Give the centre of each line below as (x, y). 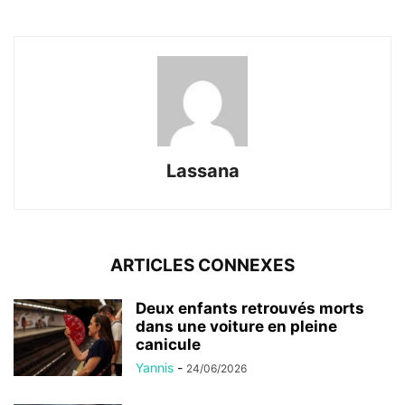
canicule (168, 345)
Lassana (202, 171)
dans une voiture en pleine (236, 327)
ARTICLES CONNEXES (202, 266)
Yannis (155, 368)
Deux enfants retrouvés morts (250, 309)
